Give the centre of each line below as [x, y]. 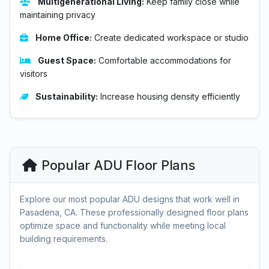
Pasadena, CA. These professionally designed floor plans [134, 212]
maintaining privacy [58, 15]
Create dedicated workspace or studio [170, 38]
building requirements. [64, 239]
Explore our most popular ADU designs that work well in [130, 199]
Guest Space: [67, 60]
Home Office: [64, 38]
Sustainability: [67, 96]
